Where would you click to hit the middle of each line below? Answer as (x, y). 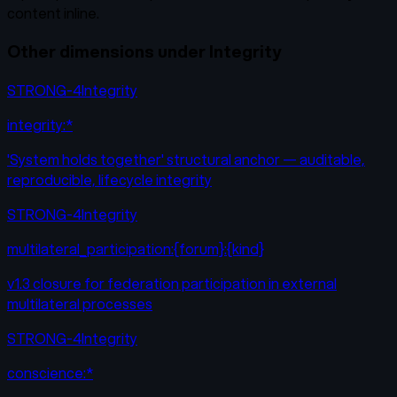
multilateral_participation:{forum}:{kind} (136, 248)
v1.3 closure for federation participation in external (172, 283)
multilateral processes (80, 303)
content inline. (53, 12)
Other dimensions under (108, 51)
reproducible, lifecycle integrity (109, 179)
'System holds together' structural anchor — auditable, (186, 159)
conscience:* (50, 372)
